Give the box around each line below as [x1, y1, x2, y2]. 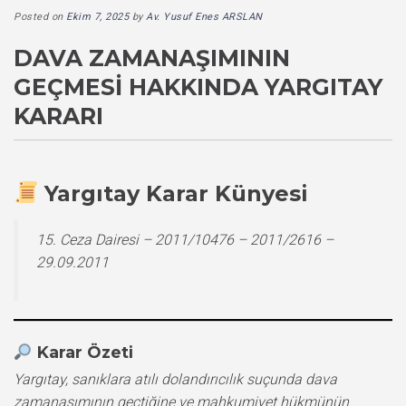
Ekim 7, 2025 [66, 10, 129, 23]
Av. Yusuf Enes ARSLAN [146, 10, 263, 23]
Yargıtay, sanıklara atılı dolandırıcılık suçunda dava [14, 370, 337, 388]
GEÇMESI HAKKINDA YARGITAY [14, 72, 382, 101]
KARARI [14, 101, 103, 130]
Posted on [14, 10, 66, 23]
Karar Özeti [36, 342, 133, 362]
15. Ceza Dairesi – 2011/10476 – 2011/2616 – [36, 230, 333, 248]
